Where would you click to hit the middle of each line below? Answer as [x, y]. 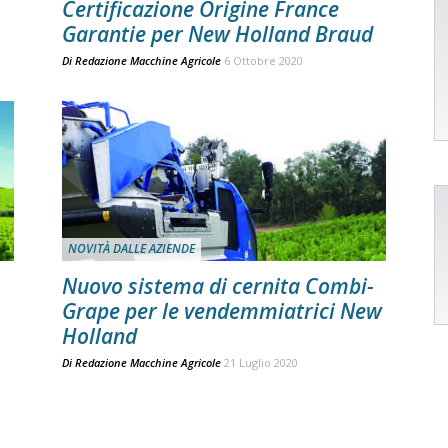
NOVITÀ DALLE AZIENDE [131, 248]
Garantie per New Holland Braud [217, 34]
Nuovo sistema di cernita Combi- [218, 286]
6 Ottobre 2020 [263, 60]
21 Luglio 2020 [261, 362]
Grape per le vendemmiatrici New [222, 311]
